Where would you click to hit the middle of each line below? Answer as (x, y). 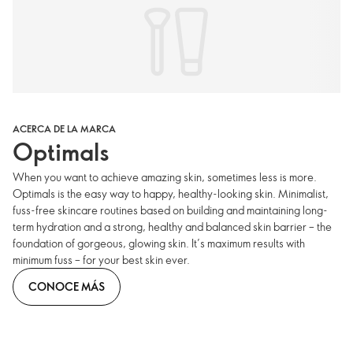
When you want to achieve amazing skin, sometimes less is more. (165, 177)
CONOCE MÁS (67, 286)
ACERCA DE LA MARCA (64, 129)
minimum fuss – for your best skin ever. (102, 260)
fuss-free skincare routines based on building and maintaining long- (170, 210)
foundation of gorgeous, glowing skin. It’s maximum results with (159, 243)
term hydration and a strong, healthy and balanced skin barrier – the (172, 227)
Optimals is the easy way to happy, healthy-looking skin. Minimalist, (171, 194)
